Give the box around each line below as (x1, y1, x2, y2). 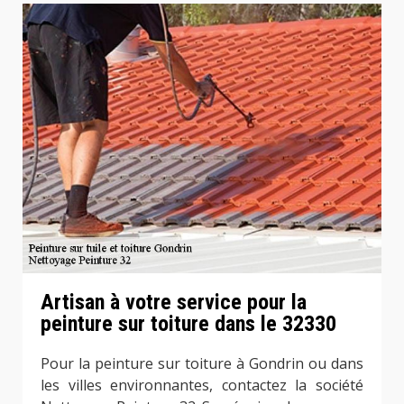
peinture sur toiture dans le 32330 (41, 310, 336, 336)
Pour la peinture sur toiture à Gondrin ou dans (41, 353, 363, 373)
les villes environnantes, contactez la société (41, 374, 363, 395)
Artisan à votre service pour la (41, 289, 307, 315)
